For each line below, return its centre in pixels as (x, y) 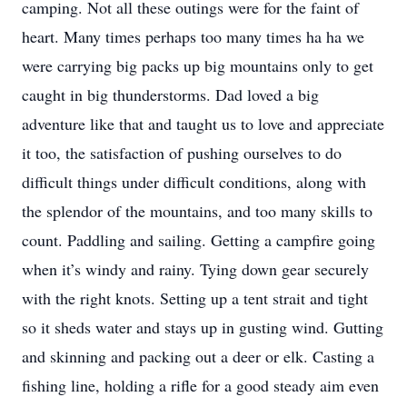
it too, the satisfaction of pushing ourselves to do (182, 153)
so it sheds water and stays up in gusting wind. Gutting (203, 327)
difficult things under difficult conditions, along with (194, 182)
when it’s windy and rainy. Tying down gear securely (195, 269)
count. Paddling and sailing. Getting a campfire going (199, 240)
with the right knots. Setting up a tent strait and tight (195, 298)
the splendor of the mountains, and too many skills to (197, 211)
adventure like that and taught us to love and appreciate (203, 124)
